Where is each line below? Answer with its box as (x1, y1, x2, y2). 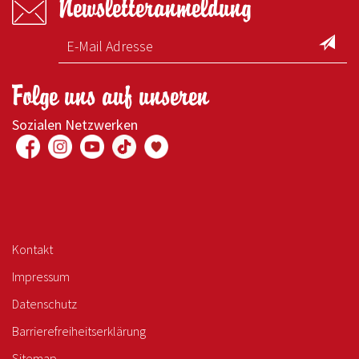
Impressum (12, 268, 70, 284)
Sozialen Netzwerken (12, 115, 138, 134)
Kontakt (12, 240, 53, 257)
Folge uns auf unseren (12, 81, 209, 111)
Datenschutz (12, 295, 77, 312)
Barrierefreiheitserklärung (12, 322, 146, 339)
